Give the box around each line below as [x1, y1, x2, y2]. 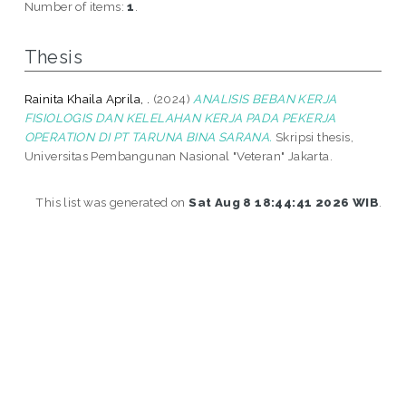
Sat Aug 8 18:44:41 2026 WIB [188, 194, 379, 209]
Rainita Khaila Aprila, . [24, 91, 150, 106]
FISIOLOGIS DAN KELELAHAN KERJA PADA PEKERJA [24, 110, 336, 125]
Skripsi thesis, [272, 129, 354, 144]
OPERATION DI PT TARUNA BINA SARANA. [24, 129, 273, 144]
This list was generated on [35, 194, 189, 209]
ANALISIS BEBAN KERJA [193, 91, 337, 106]
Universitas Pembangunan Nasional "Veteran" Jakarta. [24, 148, 333, 163]
